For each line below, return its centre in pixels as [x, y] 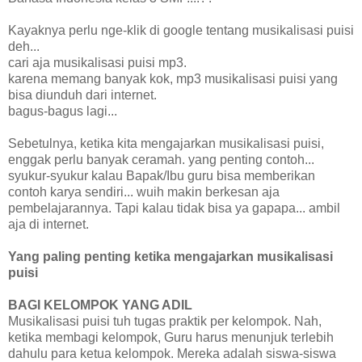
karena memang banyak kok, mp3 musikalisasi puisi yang [173, 78]
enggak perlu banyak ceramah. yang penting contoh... [161, 159]
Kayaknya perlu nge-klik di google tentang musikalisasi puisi [181, 30]
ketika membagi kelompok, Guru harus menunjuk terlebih [171, 337]
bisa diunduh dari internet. [82, 95]
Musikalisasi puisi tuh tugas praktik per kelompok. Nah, [165, 321]
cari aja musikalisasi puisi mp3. [97, 62]
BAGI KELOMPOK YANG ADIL [100, 305]
